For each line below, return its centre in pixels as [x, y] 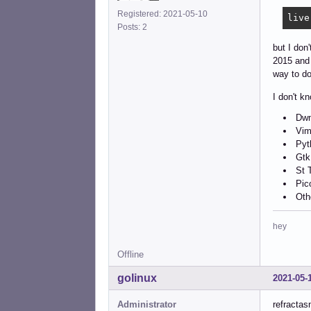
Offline [131, 255]
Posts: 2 [134, 27]
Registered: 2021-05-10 [162, 14]
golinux [137, 278]
